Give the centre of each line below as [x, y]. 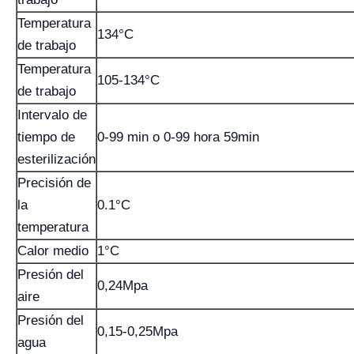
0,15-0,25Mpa [137, 331]
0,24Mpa [122, 286]
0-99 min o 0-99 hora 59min [178, 137]
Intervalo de [52, 115]
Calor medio [53, 251]
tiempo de [46, 137]
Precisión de [54, 183]
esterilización [56, 159]
